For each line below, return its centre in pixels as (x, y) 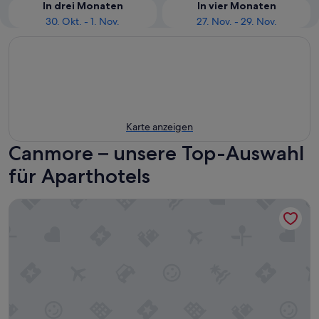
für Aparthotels (79, 176)
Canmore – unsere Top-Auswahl (156, 153)
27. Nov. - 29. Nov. (236, 21)
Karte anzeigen (159, 127)
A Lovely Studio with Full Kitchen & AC (107, 205)
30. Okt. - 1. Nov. (83, 21)
